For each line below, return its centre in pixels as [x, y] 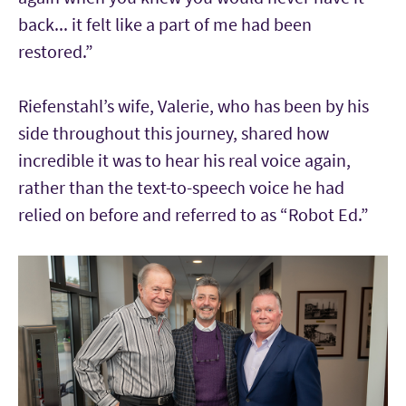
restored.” [56, 51]
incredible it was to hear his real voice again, [184, 159]
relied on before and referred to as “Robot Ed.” [193, 214]
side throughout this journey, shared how [174, 132]
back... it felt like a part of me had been [165, 24]
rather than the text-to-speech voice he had [181, 187]
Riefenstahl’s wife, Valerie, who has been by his [193, 105]
